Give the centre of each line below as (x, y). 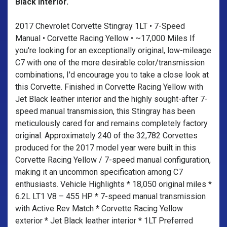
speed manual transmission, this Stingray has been (105, 111)
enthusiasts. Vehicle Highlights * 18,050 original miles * (113, 184)
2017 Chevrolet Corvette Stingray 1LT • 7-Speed (100, 26)
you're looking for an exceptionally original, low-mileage (113, 50)
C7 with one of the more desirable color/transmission (110, 63)
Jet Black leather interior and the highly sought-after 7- (111, 99)
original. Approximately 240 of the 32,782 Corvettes (106, 136)
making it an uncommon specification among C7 (99, 172)
